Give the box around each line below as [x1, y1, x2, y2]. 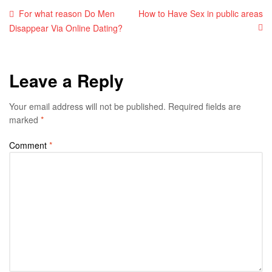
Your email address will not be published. [9, 100, 166, 113]
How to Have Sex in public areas [138, 7, 263, 19]
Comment [9, 139, 49, 152]
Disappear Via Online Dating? [9, 22, 123, 35]
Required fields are [168, 100, 241, 113]
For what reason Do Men [18, 7, 115, 19]
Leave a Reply [9, 68, 124, 93]
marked [9, 114, 41, 126]
